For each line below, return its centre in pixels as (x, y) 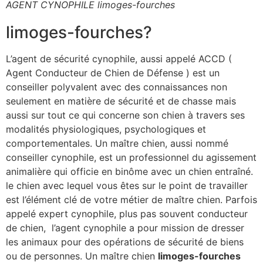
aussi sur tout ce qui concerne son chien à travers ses (125, 115)
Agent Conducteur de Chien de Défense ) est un (113, 73)
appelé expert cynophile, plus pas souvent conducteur (127, 214)
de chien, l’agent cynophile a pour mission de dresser (125, 228)
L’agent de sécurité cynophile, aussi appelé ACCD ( (119, 59)
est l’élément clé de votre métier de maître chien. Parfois (131, 200)
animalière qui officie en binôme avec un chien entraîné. (129, 172)
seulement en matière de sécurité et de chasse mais (121, 101)
